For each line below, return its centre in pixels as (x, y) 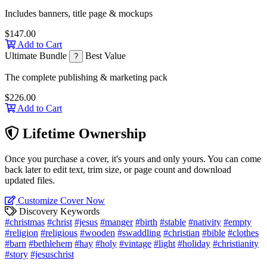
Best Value (105, 56)
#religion (21, 233)
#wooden (97, 233)
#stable (173, 222)
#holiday (194, 244)
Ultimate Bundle (37, 56)
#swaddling (139, 233)
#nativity (205, 222)
